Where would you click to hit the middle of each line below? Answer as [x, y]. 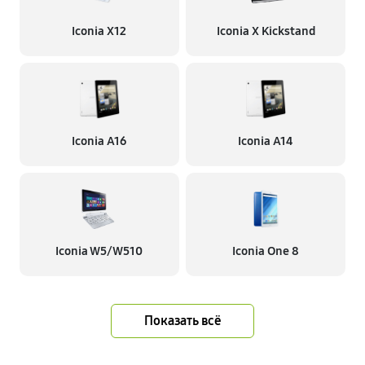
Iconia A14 [266, 141]
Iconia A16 [99, 141]
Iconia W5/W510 [99, 251]
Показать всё [182, 321]
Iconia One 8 [266, 251]
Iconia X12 [99, 31]
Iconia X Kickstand [266, 31]
